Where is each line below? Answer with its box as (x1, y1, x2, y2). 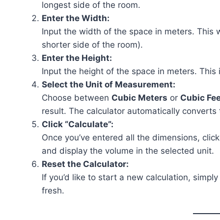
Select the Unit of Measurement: (42, 80, 175, 89)
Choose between (42, 93, 111, 103)
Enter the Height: (42, 53, 112, 63)
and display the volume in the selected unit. (42, 146, 214, 156)
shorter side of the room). (42, 40, 143, 50)
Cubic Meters (111, 93, 167, 103)
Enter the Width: (42, 13, 110, 23)
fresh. (42, 186, 64, 195)
